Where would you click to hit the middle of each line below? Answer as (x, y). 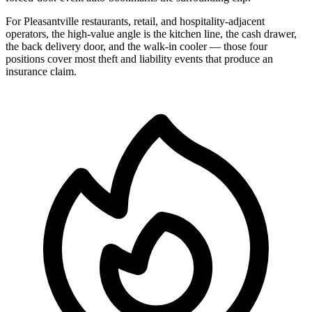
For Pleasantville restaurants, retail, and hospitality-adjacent (135, 22)
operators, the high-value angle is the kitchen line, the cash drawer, (151, 34)
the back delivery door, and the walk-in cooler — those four (136, 47)
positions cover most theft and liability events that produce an (139, 59)
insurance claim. (41, 72)
